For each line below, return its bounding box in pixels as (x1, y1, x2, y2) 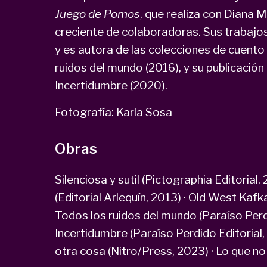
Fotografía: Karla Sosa (54, 105, 175, 119)
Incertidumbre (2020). (54, 78, 170, 92)
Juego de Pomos (54, 7, 140, 21)
